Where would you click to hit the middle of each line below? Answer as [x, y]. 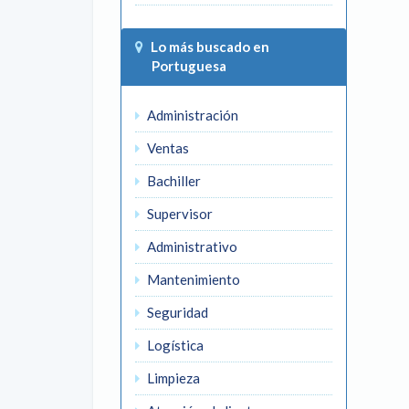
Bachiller [173, 181]
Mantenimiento [192, 279]
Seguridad [176, 312]
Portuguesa [181, 66]
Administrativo [191, 246]
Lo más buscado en [210, 47]
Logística [174, 345]
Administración [191, 115]
